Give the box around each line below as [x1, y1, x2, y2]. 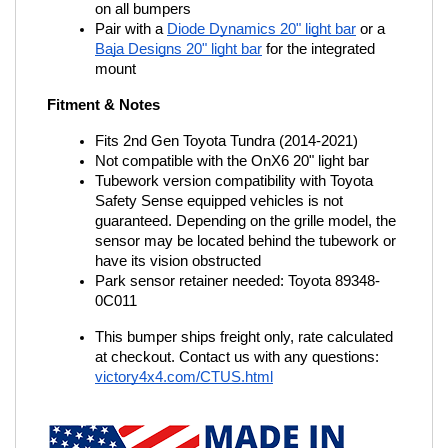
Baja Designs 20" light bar [95, 41, 262, 57]
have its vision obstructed [95, 253, 261, 269]
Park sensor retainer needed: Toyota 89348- [95, 273, 380, 289]
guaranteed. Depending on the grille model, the [95, 213, 396, 229]
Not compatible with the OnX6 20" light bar [95, 153, 369, 169]
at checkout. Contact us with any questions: [95, 349, 379, 365]
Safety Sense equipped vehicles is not [95, 193, 343, 209]
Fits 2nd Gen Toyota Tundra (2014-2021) [95, 133, 358, 149]
